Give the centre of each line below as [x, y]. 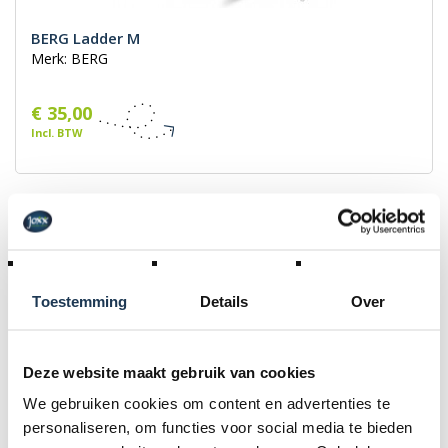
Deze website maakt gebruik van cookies [169, 371]
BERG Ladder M [85, 38]
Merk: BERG [69, 59]
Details [224, 300]
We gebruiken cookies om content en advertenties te [206, 403]
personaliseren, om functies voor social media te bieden [218, 427]
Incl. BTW [56, 133]
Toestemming [80, 300]
